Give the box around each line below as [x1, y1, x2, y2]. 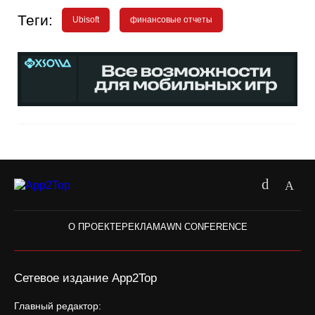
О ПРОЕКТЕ [67, 221, 122, 232]
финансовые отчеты [129, 14, 212, 25]
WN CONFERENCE [166, 221, 247, 232]
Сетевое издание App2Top [14, 271, 157, 285]
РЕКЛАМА [121, 221, 167, 232]
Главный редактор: [14, 300, 101, 311]
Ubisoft [72, 14, 100, 25]
